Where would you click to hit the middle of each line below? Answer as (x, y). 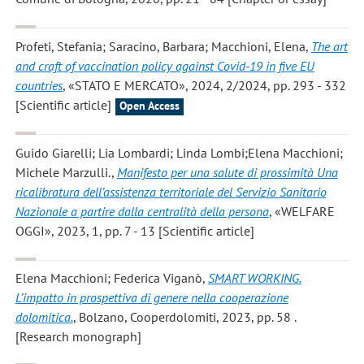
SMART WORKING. (254, 278)
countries (39, 85)
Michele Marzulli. (63, 173)
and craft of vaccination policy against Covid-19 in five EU (165, 65)
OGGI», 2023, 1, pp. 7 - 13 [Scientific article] (134, 231)
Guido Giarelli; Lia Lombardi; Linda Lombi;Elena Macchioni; (179, 153)
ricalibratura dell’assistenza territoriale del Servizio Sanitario (171, 192)
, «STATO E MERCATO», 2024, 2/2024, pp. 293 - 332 (204, 85)
